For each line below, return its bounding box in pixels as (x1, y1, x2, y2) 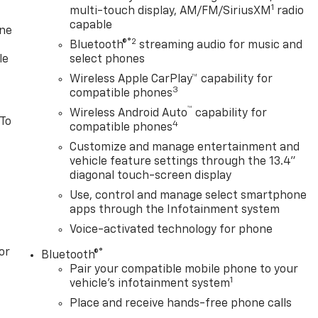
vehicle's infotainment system (70, 278, 231, 290)
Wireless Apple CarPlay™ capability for (70, 74, 273, 86)
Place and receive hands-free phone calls (70, 298, 292, 310)
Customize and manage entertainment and (70, 142, 300, 154)
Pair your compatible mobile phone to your (70, 264, 299, 276)
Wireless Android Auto (70, 108, 188, 120)
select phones (70, 54, 146, 66)
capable (70, 20, 113, 32)
